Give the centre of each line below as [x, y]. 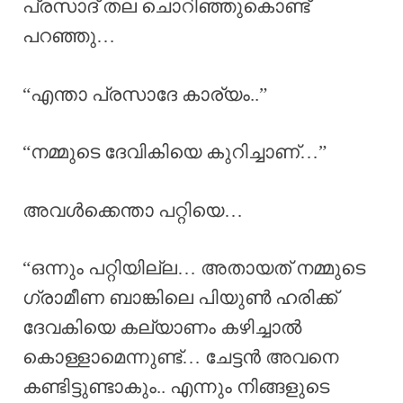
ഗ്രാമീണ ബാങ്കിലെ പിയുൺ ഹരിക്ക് [180, 298]
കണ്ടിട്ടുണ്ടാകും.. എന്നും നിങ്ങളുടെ [176, 387]
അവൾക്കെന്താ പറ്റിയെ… [133, 210]
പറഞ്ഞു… [69, 36]
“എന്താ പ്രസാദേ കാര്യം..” [145, 94]
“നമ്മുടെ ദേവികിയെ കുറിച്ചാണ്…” [175, 152]
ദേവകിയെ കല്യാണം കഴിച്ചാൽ [162, 328]
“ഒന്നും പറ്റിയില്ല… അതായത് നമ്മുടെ [194, 269]
